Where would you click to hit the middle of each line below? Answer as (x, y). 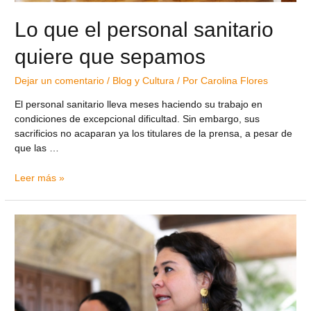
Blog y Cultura (144, 81)
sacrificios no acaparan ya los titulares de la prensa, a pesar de (154, 134)
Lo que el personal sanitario (144, 30)
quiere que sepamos (110, 57)
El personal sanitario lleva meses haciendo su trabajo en (139, 105)
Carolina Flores (235, 81)
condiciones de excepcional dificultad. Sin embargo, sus (137, 119)
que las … (37, 149)
